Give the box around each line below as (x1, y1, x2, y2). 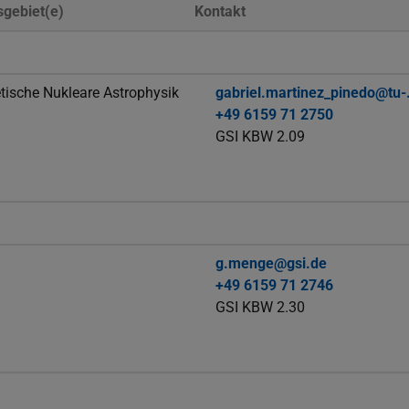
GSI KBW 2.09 (215, 128, 306, 146)
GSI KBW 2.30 (215, 299, 306, 317)
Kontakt (194, 3, 246, 21)
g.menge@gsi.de (215, 255, 328, 273)
